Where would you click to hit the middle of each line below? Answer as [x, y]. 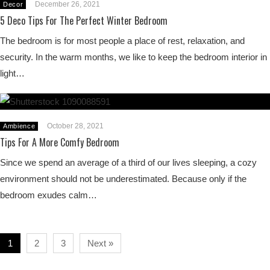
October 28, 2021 [76, 126]
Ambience [19, 126]
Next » [100, 243]
